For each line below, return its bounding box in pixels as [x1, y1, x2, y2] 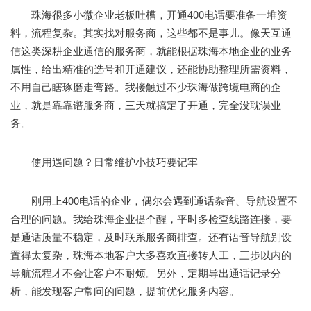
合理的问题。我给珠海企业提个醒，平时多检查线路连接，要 [10, 210, 292, 226]
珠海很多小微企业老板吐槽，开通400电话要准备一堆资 [10, 6, 287, 22]
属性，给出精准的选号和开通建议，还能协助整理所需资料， [10, 60, 292, 76]
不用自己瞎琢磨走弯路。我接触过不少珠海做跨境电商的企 [10, 78, 281, 94]
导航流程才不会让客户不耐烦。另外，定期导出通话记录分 [10, 264, 281, 280]
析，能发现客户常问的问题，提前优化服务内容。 [10, 283, 239, 298]
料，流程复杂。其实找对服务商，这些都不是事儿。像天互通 [10, 24, 292, 40]
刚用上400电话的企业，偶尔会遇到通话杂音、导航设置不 [10, 192, 298, 208]
